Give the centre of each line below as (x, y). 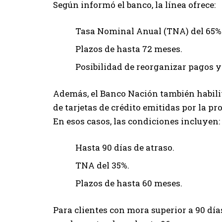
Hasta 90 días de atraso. (125, 148)
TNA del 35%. (102, 166)
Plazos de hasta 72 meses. (129, 49)
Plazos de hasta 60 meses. (129, 183)
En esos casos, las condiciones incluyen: (137, 121)
